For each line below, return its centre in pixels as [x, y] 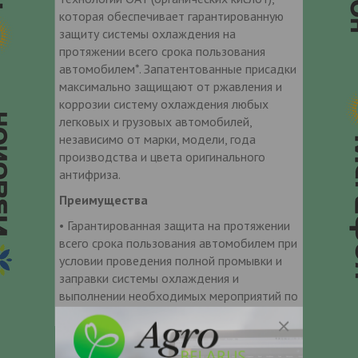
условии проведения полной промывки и [171, 260]
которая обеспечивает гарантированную [171, 16]
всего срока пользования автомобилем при [178, 243]
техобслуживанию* [112, 313]
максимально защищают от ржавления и [171, 86]
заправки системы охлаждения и [149, 278]
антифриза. [90, 174]
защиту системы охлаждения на [147, 33]
